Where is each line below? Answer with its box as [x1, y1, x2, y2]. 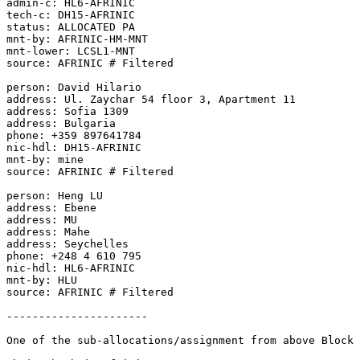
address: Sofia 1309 [6, 104, 129, 117]
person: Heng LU [6, 189, 103, 202]
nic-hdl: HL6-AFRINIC [6, 261, 135, 274]
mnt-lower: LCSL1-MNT [6, 44, 135, 57]
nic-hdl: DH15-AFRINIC [6, 141, 141, 153]
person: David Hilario [6, 80, 141, 93]
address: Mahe [6, 225, 90, 238]
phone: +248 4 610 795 [6, 249, 141, 262]
